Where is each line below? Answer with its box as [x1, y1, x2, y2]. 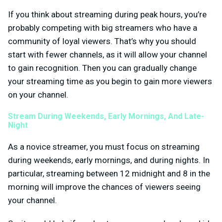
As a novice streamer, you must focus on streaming [8, 142, 200, 152]
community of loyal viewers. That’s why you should [8, 36, 196, 46]
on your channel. [8, 89, 68, 100]
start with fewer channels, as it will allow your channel [8, 49, 207, 59]
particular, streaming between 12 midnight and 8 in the [8, 168, 210, 179]
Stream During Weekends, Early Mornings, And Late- [8, 111, 204, 121]
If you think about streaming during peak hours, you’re [8, 9, 207, 19]
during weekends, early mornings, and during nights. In [8, 155, 210, 166]
